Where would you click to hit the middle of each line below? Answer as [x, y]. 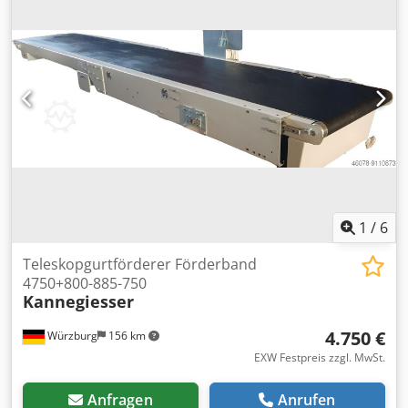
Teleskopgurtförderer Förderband [140, 264]
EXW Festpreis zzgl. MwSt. [320, 357]
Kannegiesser [78, 301]
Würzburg [71, 336]
